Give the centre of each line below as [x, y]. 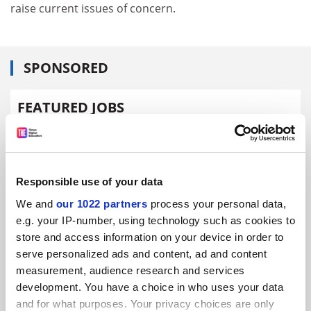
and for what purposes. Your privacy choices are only [145, 303]
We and [36, 203]
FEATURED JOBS [71, 107]
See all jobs [51, 134]
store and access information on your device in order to [150, 237]
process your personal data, [217, 203]
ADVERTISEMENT [82, 188]
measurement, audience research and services [131, 270]
